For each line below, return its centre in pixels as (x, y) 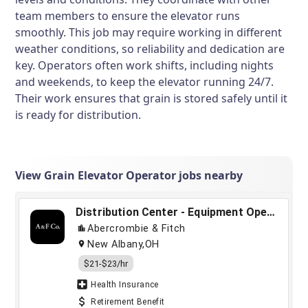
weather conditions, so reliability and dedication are (150, 49)
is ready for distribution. (78, 115)
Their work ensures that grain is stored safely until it (152, 98)
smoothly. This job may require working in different (149, 32)
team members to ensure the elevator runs (128, 16)
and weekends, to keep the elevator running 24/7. (145, 82)
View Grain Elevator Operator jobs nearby (129, 175)
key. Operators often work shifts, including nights (145, 65)
